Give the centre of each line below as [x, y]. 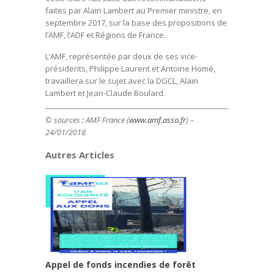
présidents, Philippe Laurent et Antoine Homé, [130, 68]
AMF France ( [107, 120]
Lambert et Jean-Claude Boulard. [105, 93]
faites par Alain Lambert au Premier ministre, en [134, 10]
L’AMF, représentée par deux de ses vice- [121, 56]
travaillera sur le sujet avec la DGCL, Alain [122, 81]
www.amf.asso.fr [157, 120]
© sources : [65, 120]
